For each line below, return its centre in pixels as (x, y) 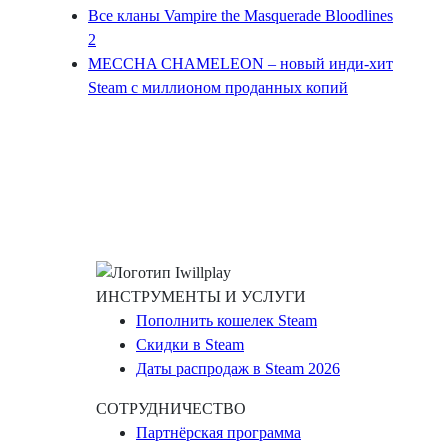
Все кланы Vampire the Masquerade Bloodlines (240, 16)
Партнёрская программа (218, 433)
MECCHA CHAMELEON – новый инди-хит (240, 64)
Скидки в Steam (190, 345)
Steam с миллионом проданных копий (218, 88)
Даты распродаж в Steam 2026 (238, 369)
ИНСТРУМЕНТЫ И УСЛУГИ (201, 297)
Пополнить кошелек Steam (226, 321)
